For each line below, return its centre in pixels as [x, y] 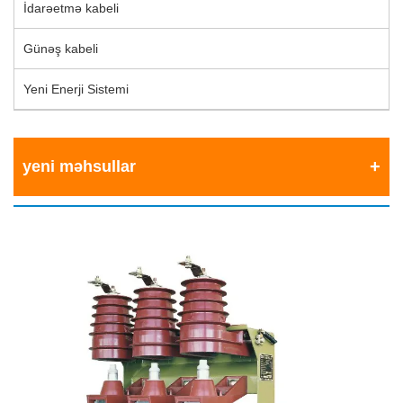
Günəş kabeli [61, 49]
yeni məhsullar [79, 167]
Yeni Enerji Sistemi [76, 90]
